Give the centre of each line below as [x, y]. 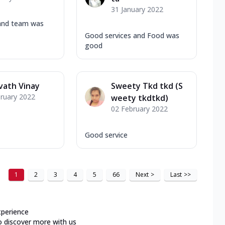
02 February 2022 [139, 108]
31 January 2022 [137, 9]
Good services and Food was [132, 35]
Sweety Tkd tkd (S [147, 86]
